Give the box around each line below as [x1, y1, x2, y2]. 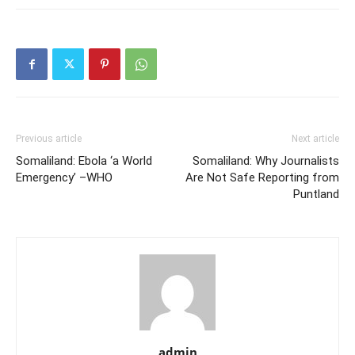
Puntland [293, 187, 339, 202]
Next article [292, 133, 339, 145]
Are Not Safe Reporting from [185, 170, 339, 185]
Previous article [16, 133, 82, 145]
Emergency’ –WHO [16, 170, 113, 185]
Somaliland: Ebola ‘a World [16, 154, 152, 169]
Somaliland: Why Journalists [193, 154, 339, 169]
